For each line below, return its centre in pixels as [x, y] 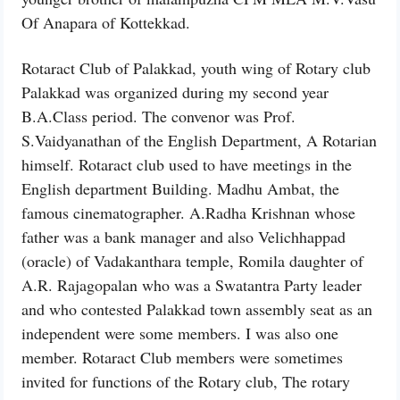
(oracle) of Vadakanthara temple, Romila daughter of [192, 261]
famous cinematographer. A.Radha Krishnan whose [188, 213]
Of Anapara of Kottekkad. [106, 23]
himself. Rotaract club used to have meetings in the [187, 165]
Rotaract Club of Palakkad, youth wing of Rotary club [196, 68]
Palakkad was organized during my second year [175, 92]
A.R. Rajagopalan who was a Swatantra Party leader [192, 285]
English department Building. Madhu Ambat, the [180, 189]
